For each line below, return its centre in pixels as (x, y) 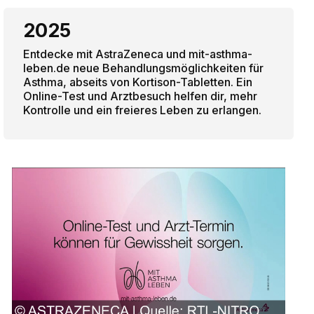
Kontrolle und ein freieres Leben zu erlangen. (142, 110)
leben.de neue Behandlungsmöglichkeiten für (143, 68)
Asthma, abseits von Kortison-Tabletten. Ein (137, 82)
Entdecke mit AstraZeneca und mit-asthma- (137, 54)
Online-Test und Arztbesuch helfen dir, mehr (140, 96)
